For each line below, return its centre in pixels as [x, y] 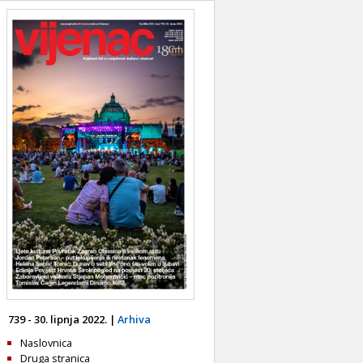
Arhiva [134, 319]
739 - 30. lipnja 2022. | [63, 319]
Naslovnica [46, 342]
